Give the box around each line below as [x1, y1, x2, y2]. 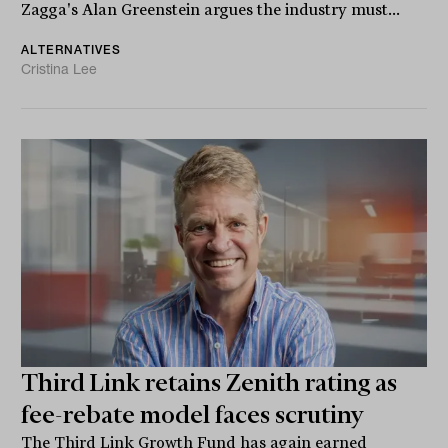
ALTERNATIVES [21, 41, 122, 57]
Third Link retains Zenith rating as [21, 368, 398, 397]
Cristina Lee [21, 59, 98, 78]
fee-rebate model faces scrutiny [21, 400, 365, 429]
